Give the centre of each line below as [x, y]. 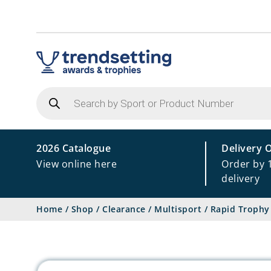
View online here [77, 164]
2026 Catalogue [73, 148]
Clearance [124, 209]
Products [58, 91]
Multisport [178, 209]
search [52, 101]
